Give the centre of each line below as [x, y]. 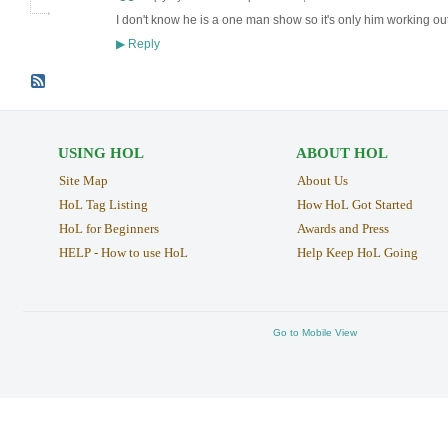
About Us [322, 180]
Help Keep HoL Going [357, 252]
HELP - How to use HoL [123, 252]
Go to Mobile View [315, 332]
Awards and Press [342, 228]
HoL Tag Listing [103, 204]
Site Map [83, 180]
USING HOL [100, 152]
